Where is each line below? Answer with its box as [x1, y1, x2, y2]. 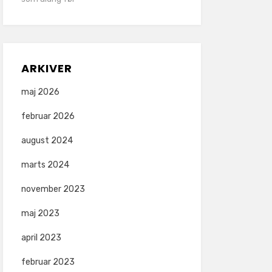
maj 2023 [21, 208, 59, 219]
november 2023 [21, 184, 85, 194]
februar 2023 [21, 257, 75, 267]
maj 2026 [21, 87, 59, 97]
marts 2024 [21, 160, 69, 170]
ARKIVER [21, 61, 72, 76]
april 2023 [21, 233, 61, 243]
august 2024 [21, 135, 73, 146]
